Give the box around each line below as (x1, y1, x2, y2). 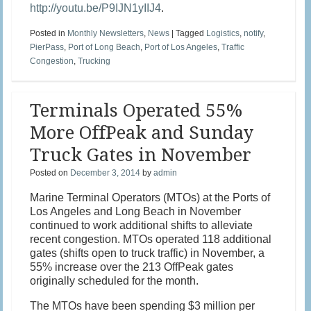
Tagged (176, 28, 207, 39)
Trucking (78, 56, 111, 67)
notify (244, 28, 264, 39)
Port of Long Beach (68, 42, 141, 53)
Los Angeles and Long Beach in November (30, 205, 242, 218)
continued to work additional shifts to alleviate (30, 219, 253, 232)
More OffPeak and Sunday (30, 122, 254, 144)
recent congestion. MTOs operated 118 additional (30, 233, 272, 246)
